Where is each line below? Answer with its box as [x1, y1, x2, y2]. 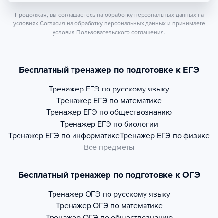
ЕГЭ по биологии [97, 119, 158, 129]
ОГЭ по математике [92, 201, 163, 211]
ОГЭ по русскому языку [85, 189, 170, 199]
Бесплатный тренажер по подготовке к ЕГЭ [19, 64, 199, 75]
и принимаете [167, 20, 205, 27]
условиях [13, 20, 38, 27]
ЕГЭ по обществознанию [83, 108, 172, 117]
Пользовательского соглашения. [76, 29, 165, 36]
